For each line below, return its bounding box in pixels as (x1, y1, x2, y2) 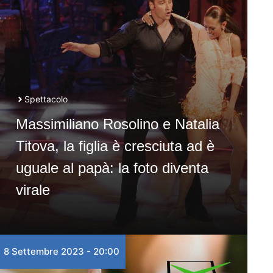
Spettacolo (24, 94, 68, 104)
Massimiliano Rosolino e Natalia (15, 116, 219, 132)
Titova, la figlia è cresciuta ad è (15, 138, 214, 154)
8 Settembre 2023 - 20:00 (3, 246, 119, 257)
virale (15, 182, 50, 198)
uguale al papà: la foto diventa (15, 160, 208, 176)
